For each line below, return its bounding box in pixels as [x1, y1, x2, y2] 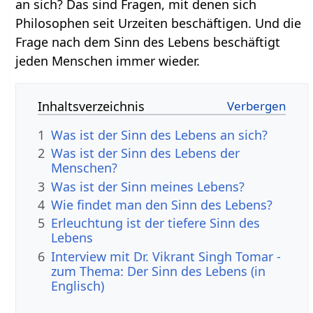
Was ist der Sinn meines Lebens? [51, 177, 245, 195]
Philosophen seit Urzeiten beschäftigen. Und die [15, 14, 302, 31]
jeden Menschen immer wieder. [15, 52, 201, 69]
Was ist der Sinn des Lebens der [51, 145, 240, 162]
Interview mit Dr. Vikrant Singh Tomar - [51, 247, 282, 265]
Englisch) [51, 277, 105, 294]
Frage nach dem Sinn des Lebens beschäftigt [15, 33, 281, 50]
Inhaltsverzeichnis [38, 97, 145, 115]
